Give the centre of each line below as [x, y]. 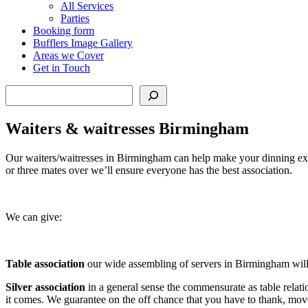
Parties [75, 18]
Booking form [64, 30]
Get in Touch [62, 67]
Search [20, 90]
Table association [45, 263]
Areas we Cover [68, 55]
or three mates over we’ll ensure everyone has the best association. [149, 170]
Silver [19, 287]
